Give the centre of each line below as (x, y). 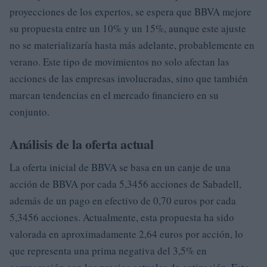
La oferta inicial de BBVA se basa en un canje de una (120, 167)
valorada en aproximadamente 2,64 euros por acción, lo (126, 234)
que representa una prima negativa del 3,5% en (108, 251)
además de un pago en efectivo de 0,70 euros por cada (123, 201)
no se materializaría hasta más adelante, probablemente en (132, 45)
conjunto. (30, 112)
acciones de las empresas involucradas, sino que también (129, 78)
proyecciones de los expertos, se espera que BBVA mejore (131, 12)
